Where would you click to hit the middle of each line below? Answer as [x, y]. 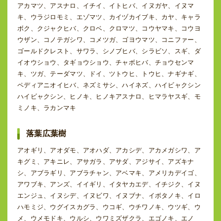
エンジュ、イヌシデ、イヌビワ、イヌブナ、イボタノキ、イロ [109, 195]
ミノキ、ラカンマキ [47, 108]
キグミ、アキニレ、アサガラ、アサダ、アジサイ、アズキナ [106, 161]
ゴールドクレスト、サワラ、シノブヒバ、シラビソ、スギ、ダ [109, 51]
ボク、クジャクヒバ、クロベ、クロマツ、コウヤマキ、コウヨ [109, 28]
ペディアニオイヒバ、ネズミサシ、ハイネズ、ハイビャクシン [109, 85]
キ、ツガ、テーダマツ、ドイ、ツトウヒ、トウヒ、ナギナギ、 [109, 74]
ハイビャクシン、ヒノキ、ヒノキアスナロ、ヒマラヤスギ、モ [109, 96]
